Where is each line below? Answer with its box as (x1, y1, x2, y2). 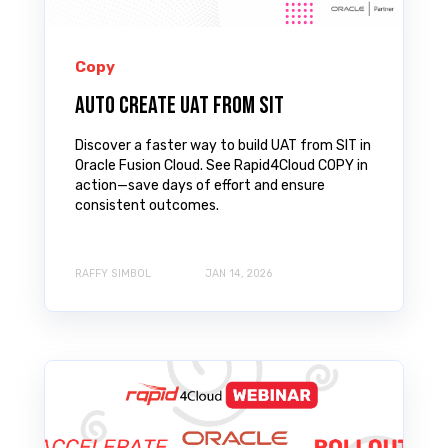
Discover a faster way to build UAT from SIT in (75, 136, 371, 154)
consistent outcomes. (75, 196, 219, 214)
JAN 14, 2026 (205, 267, 273, 281)
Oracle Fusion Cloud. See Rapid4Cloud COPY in (75, 156, 368, 174)
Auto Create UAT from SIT (75, 90, 284, 120)
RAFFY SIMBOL (75, 267, 151, 281)
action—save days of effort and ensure (75, 176, 325, 194)
